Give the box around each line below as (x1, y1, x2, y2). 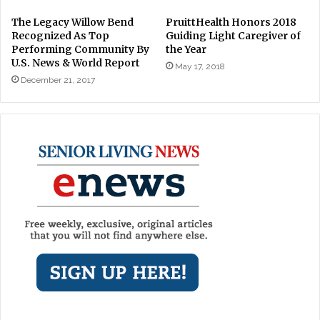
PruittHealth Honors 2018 (166, 15, 296, 29)
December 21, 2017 (21, 74, 95, 85)
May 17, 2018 (175, 61, 225, 71)
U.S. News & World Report (11, 56, 140, 69)
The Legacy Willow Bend (11, 15, 134, 29)
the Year (166, 42, 206, 56)
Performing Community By (11, 42, 149, 56)
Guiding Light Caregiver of (166, 29, 301, 42)
